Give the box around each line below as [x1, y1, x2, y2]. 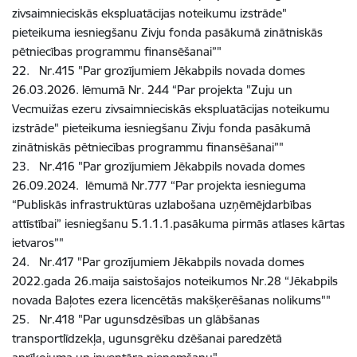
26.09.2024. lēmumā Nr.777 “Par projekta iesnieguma [12, 177, 306, 193]
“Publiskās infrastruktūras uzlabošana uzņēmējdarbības [12, 196, 312, 212]
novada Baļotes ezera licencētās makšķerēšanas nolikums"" [12, 292, 331, 308]
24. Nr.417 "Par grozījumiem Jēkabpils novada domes [12, 253, 304, 269]
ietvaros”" [12, 234, 64, 250]
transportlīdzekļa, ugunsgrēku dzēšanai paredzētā [12, 330, 282, 346]
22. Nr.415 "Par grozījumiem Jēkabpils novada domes [12, 62, 305, 78]
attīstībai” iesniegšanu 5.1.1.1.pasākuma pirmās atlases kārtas [12, 215, 345, 231]
